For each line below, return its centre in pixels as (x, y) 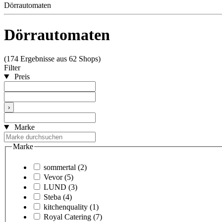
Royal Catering (67, 217)
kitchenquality (66, 207)
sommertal (60, 167)
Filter (12, 68)
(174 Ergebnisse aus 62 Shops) (52, 59)
